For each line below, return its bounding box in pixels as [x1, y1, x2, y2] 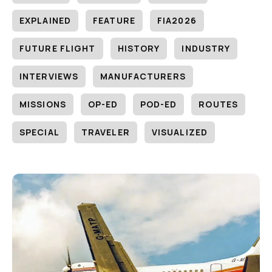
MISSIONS [19, 98, 66, 110]
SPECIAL [19, 126, 59, 138]
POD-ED [140, 98, 177, 110]
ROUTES [199, 98, 239, 110]
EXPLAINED [19, 14, 72, 26]
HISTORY [117, 42, 160, 54]
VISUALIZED [151, 126, 208, 138]
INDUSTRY [182, 42, 231, 54]
